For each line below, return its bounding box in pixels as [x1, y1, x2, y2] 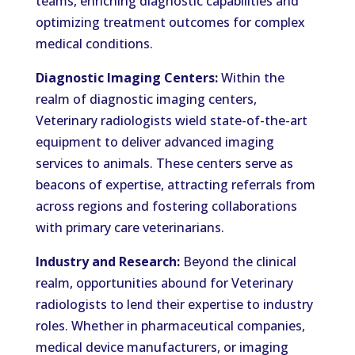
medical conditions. [35, 35, 153, 52]
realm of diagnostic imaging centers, [35, 90, 257, 108]
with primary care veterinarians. [35, 219, 224, 236]
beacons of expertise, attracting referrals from [35, 176, 315, 193]
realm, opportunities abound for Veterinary [35, 274, 293, 292]
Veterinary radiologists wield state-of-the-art [35, 112, 307, 129]
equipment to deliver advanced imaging [35, 133, 274, 151]
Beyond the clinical [179, 253, 296, 270]
